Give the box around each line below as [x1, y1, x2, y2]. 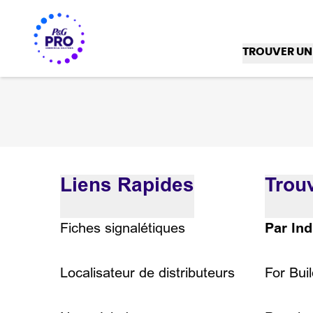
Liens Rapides [60, 173, 194, 198]
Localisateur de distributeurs [60, 264, 235, 282]
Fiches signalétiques [60, 219, 185, 237]
